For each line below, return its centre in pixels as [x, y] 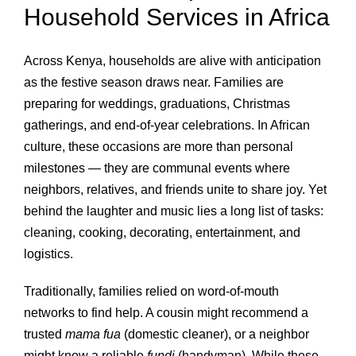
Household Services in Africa [177, 17]
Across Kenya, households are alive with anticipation [172, 60]
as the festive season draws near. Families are [154, 82]
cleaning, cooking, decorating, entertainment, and [162, 232]
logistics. [48, 253]
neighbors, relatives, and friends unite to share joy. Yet [175, 189]
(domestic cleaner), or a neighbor [215, 334]
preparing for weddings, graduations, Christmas [157, 103]
